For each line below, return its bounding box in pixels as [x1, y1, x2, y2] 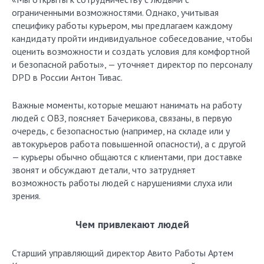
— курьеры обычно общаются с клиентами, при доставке [12, 151, 242, 163]
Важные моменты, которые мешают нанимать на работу [12, 99, 242, 111]
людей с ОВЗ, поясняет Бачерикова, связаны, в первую [12, 112, 232, 124]
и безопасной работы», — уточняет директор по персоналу [12, 58, 252, 70]
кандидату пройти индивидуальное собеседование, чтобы [12, 32, 252, 44]
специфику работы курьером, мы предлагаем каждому [12, 19, 232, 31]
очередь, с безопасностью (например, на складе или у [12, 125, 230, 137]
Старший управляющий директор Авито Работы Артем [12, 247, 233, 259]
